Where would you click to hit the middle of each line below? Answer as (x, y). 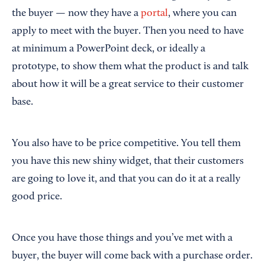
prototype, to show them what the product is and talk (130, 67)
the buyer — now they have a (76, 13)
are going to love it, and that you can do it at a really (126, 179)
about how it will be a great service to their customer (128, 84)
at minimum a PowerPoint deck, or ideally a (109, 49)
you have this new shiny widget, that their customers (128, 161)
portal (154, 13)
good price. (37, 197)
